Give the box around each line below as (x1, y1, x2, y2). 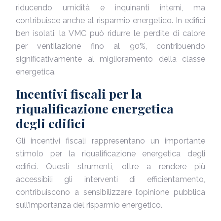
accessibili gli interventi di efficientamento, (16, 175, 205, 184)
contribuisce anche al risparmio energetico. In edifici (16, 16, 205, 25)
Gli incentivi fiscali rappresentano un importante (16, 136, 205, 146)
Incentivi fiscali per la (16, 85, 142, 102)
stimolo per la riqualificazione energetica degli (16, 149, 205, 158)
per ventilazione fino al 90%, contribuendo (16, 41, 205, 51)
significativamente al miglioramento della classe (16, 54, 205, 64)
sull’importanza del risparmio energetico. (16, 200, 162, 210)
